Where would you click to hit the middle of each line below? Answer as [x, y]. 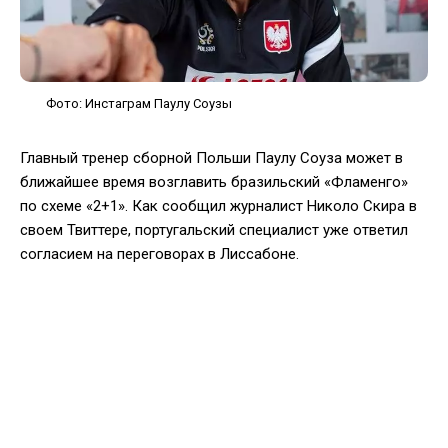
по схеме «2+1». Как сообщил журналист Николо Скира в [218, 205]
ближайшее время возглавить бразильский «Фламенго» [214, 181]
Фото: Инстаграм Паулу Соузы [139, 103]
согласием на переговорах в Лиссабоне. [159, 253]
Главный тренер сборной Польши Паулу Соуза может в [211, 157]
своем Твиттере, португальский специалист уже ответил [214, 229]
